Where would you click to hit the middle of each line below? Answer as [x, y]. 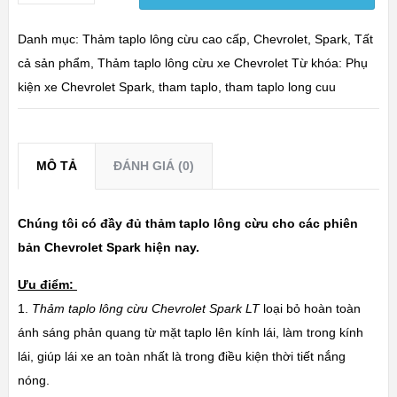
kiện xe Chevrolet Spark [84, 86]
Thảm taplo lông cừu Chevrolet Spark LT [147, 308]
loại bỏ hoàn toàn [311, 308]
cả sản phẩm [54, 62]
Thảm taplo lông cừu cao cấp [164, 39]
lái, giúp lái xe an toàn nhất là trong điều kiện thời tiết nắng [181, 356]
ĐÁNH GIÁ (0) [153, 165]
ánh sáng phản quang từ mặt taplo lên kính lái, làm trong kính [190, 332]
